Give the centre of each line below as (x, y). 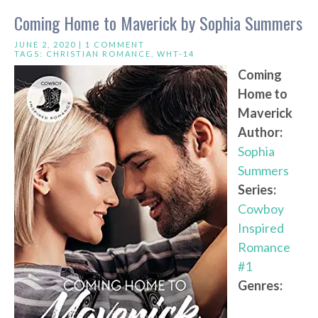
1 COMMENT (115, 45)
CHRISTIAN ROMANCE (99, 54)
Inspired (261, 228)
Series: (257, 190)
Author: (260, 132)
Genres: (260, 286)
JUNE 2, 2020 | (50, 45)
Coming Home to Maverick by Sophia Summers (158, 23)
